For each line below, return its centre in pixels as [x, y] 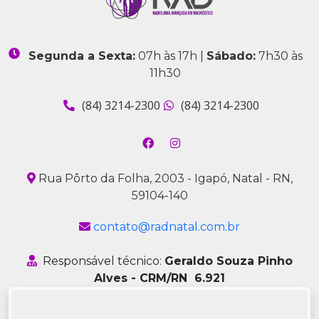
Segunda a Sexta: [82, 56]
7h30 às [279, 56]
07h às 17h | [171, 56]
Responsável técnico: [103, 261]
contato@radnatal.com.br [167, 227]
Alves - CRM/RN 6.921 [159, 278]
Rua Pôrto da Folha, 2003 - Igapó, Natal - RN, [164, 179]
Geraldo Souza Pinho [228, 261]
